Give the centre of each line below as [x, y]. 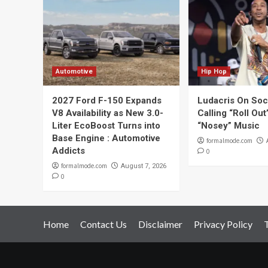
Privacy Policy [223, 224]
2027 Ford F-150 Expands [107, 100]
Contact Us [103, 224]
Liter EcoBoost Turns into [106, 126]
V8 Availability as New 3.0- [108, 113]
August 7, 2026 [144, 166]
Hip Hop [214, 71]
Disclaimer [160, 224]
